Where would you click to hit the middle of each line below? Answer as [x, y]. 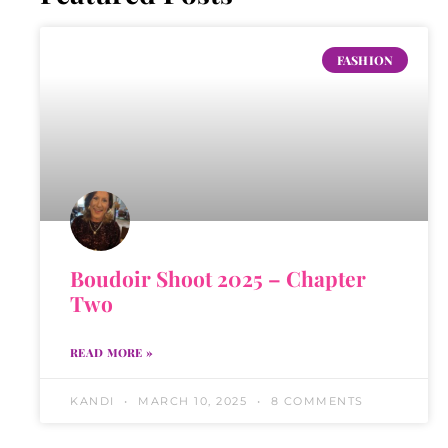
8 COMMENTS [315, 400]
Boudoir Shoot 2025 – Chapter [218, 277]
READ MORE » [112, 352]
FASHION [365, 59]
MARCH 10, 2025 [192, 400]
